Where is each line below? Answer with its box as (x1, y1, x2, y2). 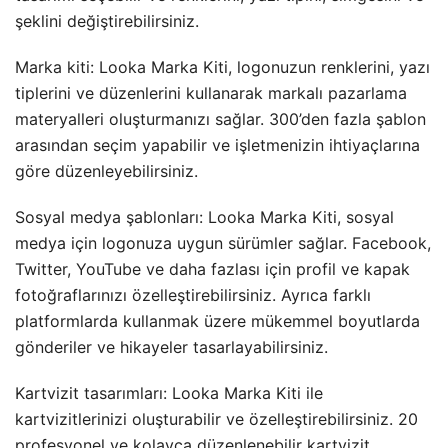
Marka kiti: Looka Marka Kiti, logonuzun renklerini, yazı (15, 57, 430, 78)
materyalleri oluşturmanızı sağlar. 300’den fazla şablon (15, 109, 426, 130)
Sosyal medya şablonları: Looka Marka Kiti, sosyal (15, 207, 394, 228)
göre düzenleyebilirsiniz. (15, 161, 198, 182)
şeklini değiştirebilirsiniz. (15, 11, 199, 32)
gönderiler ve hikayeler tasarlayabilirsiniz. (15, 337, 328, 358)
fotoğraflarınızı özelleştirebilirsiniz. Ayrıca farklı (15, 285, 371, 306)
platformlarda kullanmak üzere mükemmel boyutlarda (15, 311, 420, 332)
